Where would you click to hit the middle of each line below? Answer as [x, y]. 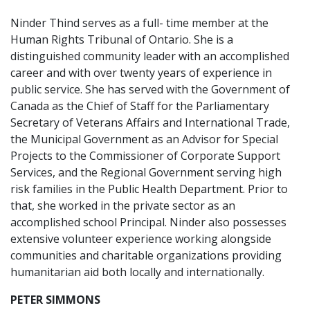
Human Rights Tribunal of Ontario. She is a [122, 39]
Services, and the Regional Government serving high [146, 172]
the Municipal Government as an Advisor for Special [144, 139]
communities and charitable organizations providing [146, 255]
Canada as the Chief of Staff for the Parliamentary [140, 106]
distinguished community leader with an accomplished [150, 56]
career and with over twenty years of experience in [141, 73]
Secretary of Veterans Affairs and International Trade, [150, 122]
